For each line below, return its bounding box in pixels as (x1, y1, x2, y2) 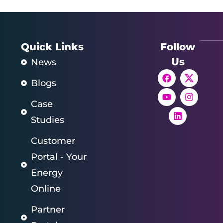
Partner (31, 204, 65, 215)
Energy (31, 167, 63, 178)
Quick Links (21, 40, 84, 53)
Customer (31, 135, 75, 146)
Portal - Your (31, 151, 87, 162)
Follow (160, 40, 195, 53)
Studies (31, 114, 64, 125)
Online (31, 183, 61, 194)
